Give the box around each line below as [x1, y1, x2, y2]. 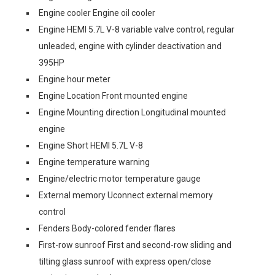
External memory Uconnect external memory [39, 190, 213, 200]
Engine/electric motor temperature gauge [39, 173, 201, 184]
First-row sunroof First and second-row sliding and [39, 239, 231, 250]
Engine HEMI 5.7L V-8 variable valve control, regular [39, 24, 234, 34]
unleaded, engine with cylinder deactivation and [39, 41, 222, 51]
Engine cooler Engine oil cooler [39, 7, 155, 18]
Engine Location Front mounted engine [39, 90, 188, 101]
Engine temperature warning [39, 157, 150, 167]
